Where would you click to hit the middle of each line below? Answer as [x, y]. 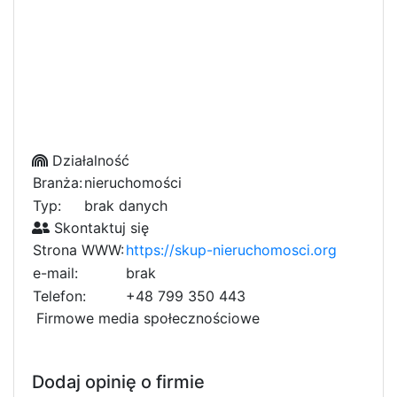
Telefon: [59, 296]
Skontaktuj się [99, 227]
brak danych [126, 205]
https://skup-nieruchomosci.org [231, 249]
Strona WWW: [78, 249]
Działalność [89, 160]
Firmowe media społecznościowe [146, 318]
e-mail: [55, 272]
